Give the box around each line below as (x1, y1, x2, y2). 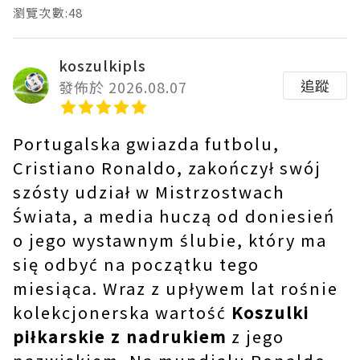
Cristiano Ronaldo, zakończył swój (13, 156, 321, 180)
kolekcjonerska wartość (13, 301, 231, 325)
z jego (227, 325, 284, 349)
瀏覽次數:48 (13, 4, 84, 22)
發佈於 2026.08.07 (59, 76, 187, 98)
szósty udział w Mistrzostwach (13, 180, 284, 204)
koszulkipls (59, 55, 146, 76)
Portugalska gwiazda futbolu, (13, 132, 280, 156)
